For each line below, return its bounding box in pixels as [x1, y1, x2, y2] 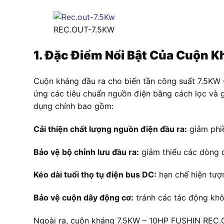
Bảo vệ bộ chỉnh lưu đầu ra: [33, 146, 139, 157]
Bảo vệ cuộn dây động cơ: [33, 192, 133, 203]
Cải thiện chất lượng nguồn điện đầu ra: [33, 123, 187, 134]
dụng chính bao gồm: [33, 101, 113, 111]
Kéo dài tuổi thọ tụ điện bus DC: [33, 169, 156, 180]
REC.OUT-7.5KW [53, 24, 114, 35]
